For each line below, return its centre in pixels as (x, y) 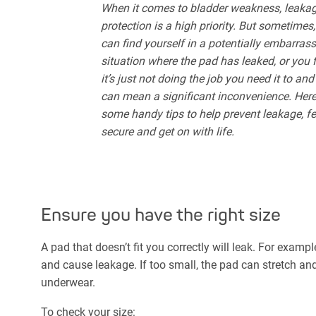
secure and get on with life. (168, 132)
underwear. (68, 282)
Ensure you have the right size (161, 215)
